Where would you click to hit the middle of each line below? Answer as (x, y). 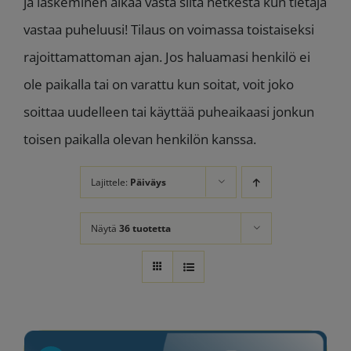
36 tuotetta (145, 228)
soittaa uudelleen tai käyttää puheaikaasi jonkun (169, 111)
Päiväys (148, 182)
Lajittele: (110, 182)
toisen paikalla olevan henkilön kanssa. (140, 139)
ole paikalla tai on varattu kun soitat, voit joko (159, 84)
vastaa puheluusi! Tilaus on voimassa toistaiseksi (169, 29)
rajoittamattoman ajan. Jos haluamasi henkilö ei (167, 56)
